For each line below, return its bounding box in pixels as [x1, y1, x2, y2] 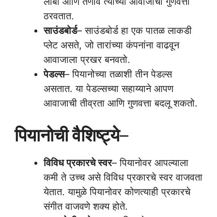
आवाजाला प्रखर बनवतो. [44, 54, 130, 65]
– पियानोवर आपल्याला [112, 157, 188, 169]
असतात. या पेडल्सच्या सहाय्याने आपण [44, 83, 173, 94]
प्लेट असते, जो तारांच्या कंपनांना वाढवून [44, 39, 179, 51]
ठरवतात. [44, 10, 74, 22]
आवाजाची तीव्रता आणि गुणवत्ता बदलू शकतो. [44, 97, 198, 109]
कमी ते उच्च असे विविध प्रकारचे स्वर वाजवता [44, 171, 202, 183]
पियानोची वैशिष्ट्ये [15, 124, 120, 146]
